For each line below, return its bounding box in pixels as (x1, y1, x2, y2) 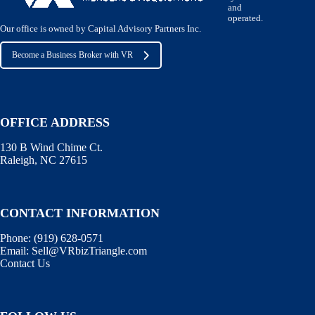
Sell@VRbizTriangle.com (32, 245, 147, 257)
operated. (228, 13, 263, 23)
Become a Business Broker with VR (12, 50, 133, 60)
